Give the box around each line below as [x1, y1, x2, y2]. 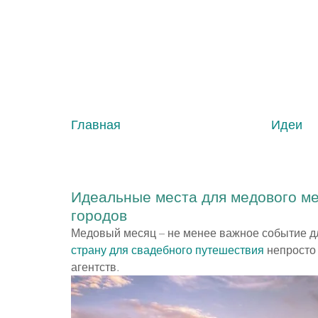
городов [71, 206, 127, 224]
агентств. [71, 260, 119, 274]
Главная [70, 116, 121, 133]
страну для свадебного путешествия [71, 243, 264, 257]
